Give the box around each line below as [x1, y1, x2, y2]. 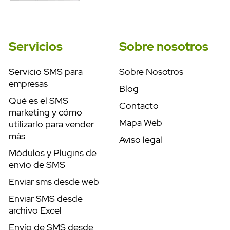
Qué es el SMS [9, 94, 68, 107]
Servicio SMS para [9, 66, 83, 78]
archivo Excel [9, 204, 62, 217]
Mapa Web [119, 117, 163, 129]
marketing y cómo [9, 106, 82, 119]
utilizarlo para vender [9, 118, 94, 130]
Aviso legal [119, 133, 163, 146]
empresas [9, 78, 48, 90]
